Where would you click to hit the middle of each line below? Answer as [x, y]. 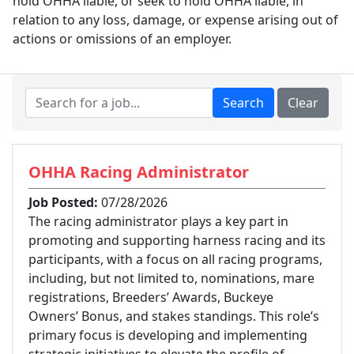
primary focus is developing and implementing [168, 335]
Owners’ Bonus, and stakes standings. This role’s [174, 316]
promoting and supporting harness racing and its [177, 240]
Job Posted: [63, 202]
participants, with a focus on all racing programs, [175, 259]
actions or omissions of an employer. [122, 38]
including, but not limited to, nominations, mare [171, 278]
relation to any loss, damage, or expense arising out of [175, 19]
